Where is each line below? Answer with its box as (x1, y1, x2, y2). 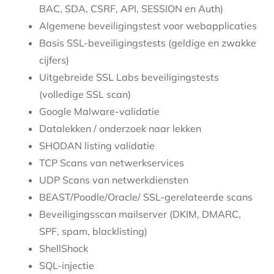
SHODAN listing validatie (39, 139, 155, 152)
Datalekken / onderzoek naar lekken (39, 122, 201, 135)
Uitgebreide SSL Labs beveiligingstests (39, 71, 219, 84)
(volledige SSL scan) (39, 88, 131, 101)
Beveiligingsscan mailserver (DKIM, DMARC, (39, 208, 241, 221)
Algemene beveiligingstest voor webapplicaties (39, 20, 257, 32)
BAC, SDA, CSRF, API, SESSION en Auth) (39, 2, 223, 15)
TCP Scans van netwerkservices (39, 157, 184, 169)
